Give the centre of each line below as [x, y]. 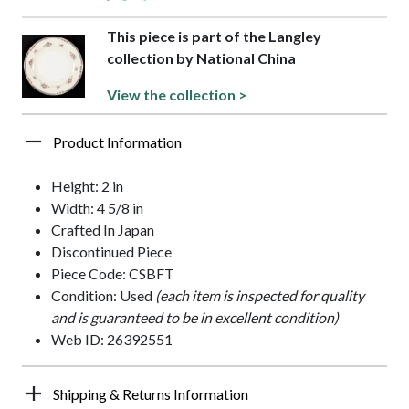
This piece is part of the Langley [214, 37]
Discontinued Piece [111, 252]
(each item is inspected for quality [260, 296]
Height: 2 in [87, 186]
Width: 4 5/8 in [97, 208]
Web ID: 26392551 [112, 340]
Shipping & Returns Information [151, 394]
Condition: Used [103, 296]
